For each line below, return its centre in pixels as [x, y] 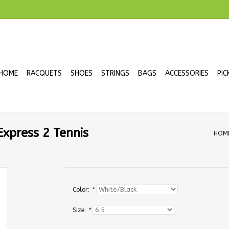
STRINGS [115, 73]
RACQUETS [44, 73]
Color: [82, 190]
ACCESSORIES [187, 73]
